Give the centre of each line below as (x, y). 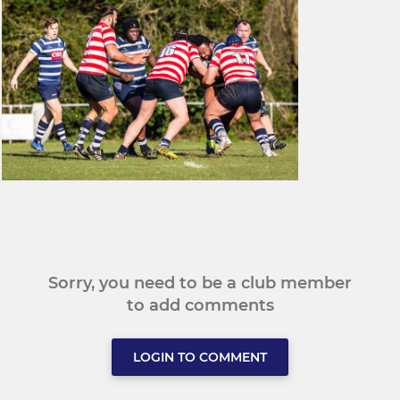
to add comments (200, 306)
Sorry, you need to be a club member (200, 283)
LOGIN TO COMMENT (200, 358)
